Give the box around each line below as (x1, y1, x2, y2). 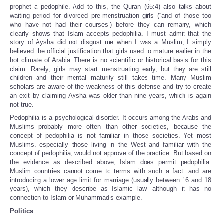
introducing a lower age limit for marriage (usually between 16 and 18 (10, 176, 211, 184)
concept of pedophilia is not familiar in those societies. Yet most (10, 132, 211, 140)
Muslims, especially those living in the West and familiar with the (10, 141, 211, 148)
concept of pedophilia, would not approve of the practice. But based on (10, 149, 211, 157)
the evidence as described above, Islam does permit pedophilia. (10, 158, 211, 166)
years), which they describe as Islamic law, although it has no (10, 185, 211, 193)
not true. (10, 101, 34, 109)
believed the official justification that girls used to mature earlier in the (10, 47, 211, 55)
